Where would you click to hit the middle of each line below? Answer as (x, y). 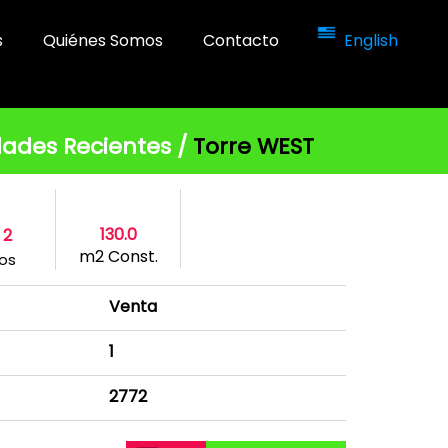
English (371, 40)
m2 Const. (118, 256)
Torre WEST (250, 146)
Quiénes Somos (103, 40)
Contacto (241, 40)
